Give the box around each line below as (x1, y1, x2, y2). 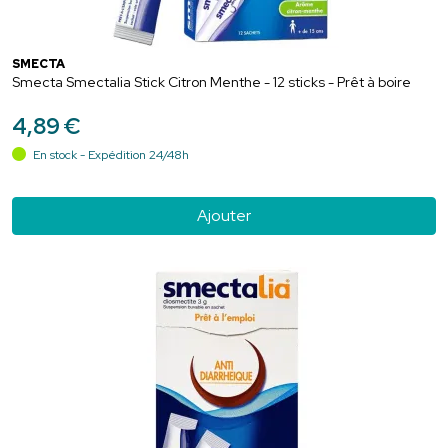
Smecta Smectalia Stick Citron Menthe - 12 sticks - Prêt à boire (12, 72, 411, 91)
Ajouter (197, 204, 251, 226)
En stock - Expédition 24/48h (30, 146, 189, 163)
